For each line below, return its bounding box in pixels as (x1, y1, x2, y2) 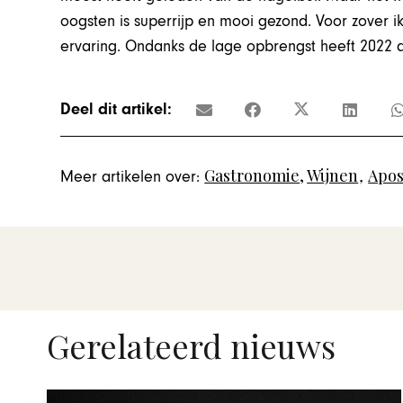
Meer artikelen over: (60, 167, 201, 187)
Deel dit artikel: (60, 99, 173, 119)
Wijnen (307, 165, 359, 187)
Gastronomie (204, 165, 300, 187)
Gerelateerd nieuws (47, 324, 336, 367)
